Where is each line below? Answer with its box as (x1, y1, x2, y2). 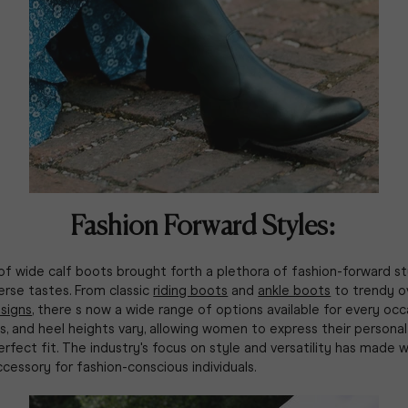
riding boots (153, 282, 229, 299)
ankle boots (258, 282, 331, 299)
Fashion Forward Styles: (70, 214, 338, 241)
